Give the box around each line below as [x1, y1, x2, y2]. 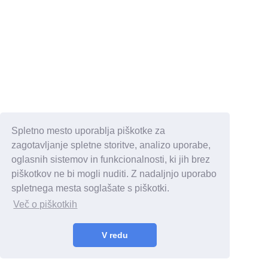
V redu [102, 230, 128, 240]
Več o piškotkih [13, 199, 78, 210]
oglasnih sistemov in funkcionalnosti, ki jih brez [11, 154, 211, 165]
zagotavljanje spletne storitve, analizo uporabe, [11, 139, 211, 150]
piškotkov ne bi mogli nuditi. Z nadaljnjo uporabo [11, 168, 217, 179]
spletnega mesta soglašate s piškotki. [11, 182, 170, 193]
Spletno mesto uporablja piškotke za [11, 125, 166, 136]
